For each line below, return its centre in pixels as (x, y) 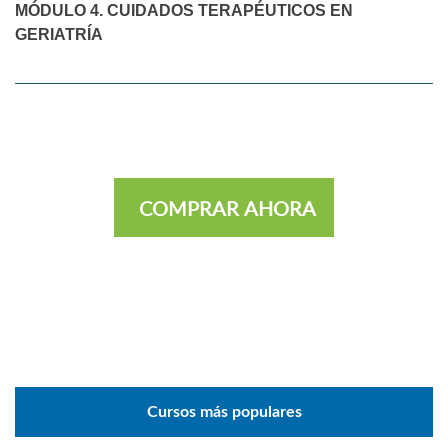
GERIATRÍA (59, 34)
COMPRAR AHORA (227, 207)
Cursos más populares (224, 411)
